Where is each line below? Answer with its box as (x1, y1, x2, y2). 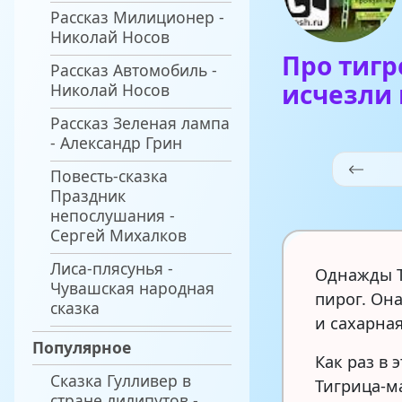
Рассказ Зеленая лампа (50, 112, 230, 135)
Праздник (50, 185, 126, 207)
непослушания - (50, 205, 175, 227)
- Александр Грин (50, 132, 182, 154)
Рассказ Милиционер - (50, 6, 224, 29)
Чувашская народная (50, 277, 214, 300)
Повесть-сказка (50, 165, 168, 188)
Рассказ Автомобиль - (50, 59, 217, 82)
